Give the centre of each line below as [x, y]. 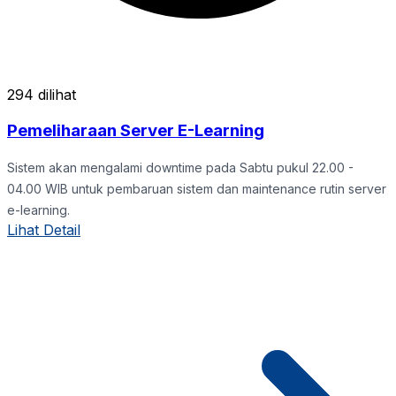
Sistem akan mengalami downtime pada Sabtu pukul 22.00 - [180, 167]
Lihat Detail [44, 229]
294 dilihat [42, 95]
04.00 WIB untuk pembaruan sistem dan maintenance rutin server [197, 188]
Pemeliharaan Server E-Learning [136, 130]
